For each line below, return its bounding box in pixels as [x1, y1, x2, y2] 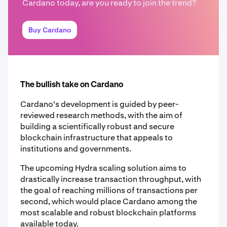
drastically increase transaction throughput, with [20, 174, 201, 184]
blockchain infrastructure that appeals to [20, 132, 173, 143]
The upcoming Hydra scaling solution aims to [20, 163, 186, 173]
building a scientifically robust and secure [20, 121, 174, 132]
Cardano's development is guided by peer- [20, 99, 179, 109]
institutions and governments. [20, 143, 131, 154]
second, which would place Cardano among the [20, 196, 197, 207]
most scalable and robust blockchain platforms [20, 207, 196, 218]
